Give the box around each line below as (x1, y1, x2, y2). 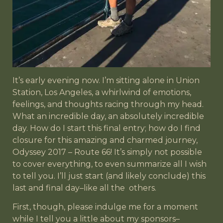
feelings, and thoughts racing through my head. (12, 99, 204, 109)
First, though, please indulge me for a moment (12, 202, 198, 212)
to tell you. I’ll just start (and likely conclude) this (12, 171, 206, 181)
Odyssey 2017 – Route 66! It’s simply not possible (12, 147, 202, 157)
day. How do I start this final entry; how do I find (12, 123, 201, 133)
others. (129, 183, 156, 193)
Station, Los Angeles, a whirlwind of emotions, (12, 87, 191, 97)
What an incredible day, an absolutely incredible (12, 111, 204, 121)
